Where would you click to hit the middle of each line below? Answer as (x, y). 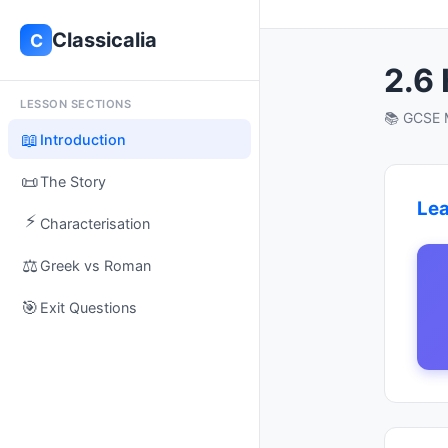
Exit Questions (88, 307)
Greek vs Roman (95, 265)
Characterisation (95, 223)
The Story (73, 181)
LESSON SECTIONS (76, 104)
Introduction (83, 139)
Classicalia (104, 40)
